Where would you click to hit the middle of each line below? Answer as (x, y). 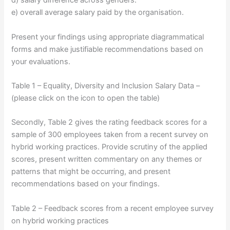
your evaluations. (41, 61)
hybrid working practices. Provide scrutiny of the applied (110, 147)
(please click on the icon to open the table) (86, 98)
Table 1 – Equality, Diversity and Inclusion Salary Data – (106, 86)
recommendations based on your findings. (86, 184)
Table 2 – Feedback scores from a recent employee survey (113, 208)
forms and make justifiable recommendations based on (108, 49)
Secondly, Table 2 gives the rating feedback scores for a (109, 122)
